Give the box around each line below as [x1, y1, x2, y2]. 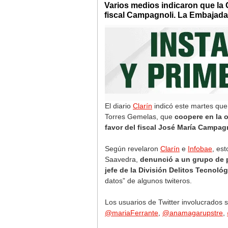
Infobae [188, 145, 212, 153]
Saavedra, [105, 155, 140, 163]
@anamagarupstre [162, 209, 223, 217]
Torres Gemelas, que [105, 112, 175, 121]
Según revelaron [105, 145, 160, 153]
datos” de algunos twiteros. [105, 177, 192, 185]
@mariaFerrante [105, 209, 158, 217]
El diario [105, 102, 133, 110]
